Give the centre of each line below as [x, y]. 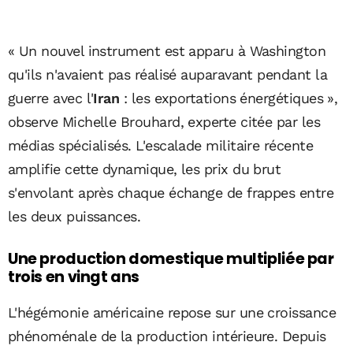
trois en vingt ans [74, 277]
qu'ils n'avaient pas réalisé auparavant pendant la [167, 74]
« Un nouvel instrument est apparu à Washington [167, 50]
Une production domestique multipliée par [171, 258]
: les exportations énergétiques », [229, 98]
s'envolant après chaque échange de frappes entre [171, 192]
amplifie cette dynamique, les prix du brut [145, 169]
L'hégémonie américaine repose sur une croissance [172, 313]
